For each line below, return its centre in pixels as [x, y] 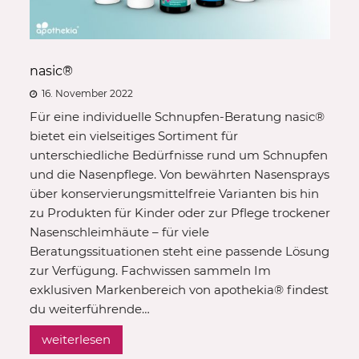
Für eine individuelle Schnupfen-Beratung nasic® [177, 116]
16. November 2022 [86, 93]
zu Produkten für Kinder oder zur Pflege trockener [179, 212]
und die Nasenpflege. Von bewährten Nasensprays [179, 174]
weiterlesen [76, 339]
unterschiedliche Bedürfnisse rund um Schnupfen [178, 155]
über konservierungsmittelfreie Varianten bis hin [174, 193]
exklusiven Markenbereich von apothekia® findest [179, 289]
